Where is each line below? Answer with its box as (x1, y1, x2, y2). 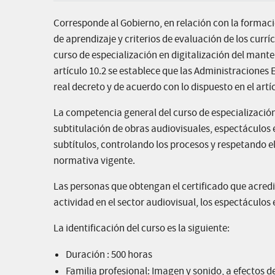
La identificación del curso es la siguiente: (53, 222, 230, 236)
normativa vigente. (53, 154, 135, 168)
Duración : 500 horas (66, 248, 152, 262)
